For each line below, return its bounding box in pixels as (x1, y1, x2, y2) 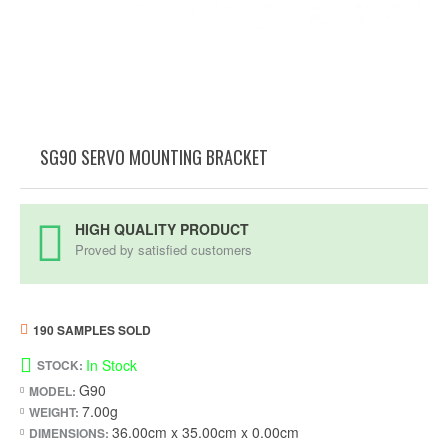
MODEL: (29, 381, 76, 400)
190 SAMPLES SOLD (33, 320, 151, 339)
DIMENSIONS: (29, 423, 109, 442)
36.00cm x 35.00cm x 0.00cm (112, 422, 299, 442)
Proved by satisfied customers (75, 240, 252, 259)
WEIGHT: (29, 402, 79, 421)
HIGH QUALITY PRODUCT (75, 219, 249, 239)
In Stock (86, 354, 137, 375)
